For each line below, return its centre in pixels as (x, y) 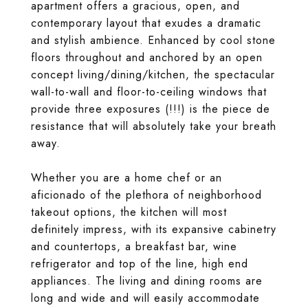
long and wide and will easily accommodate (145, 298)
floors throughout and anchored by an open (147, 57)
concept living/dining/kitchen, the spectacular (153, 75)
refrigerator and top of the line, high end (140, 264)
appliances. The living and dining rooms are (147, 281)
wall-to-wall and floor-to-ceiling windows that (149, 92)
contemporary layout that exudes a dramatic (146, 23)
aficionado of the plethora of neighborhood (146, 195)
